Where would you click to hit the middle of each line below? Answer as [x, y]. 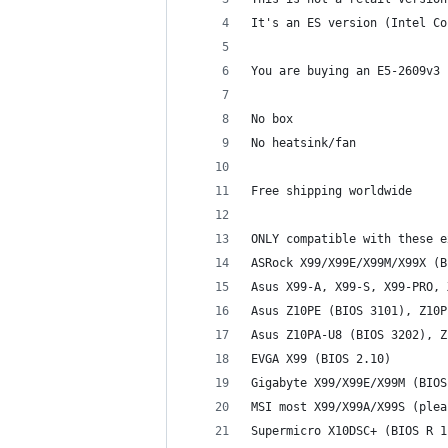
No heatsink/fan [303, 143]
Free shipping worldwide [331, 191]
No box [272, 119]
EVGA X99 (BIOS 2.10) [321, 359]
